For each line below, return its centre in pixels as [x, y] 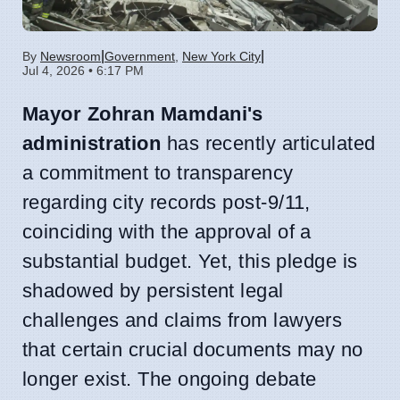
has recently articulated [268, 143]
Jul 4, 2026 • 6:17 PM [83, 70]
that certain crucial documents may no [193, 349]
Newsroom [71, 56]
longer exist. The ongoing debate [170, 379]
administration [92, 143]
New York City [221, 56]
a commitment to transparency [158, 172]
